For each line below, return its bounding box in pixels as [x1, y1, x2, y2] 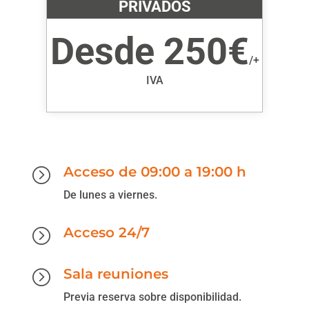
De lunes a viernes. [63, 188, 157, 201]
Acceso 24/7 [63, 223, 150, 241]
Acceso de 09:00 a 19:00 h [63, 163, 246, 180]
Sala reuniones [63, 265, 168, 282]
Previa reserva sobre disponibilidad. [63, 290, 241, 303]
